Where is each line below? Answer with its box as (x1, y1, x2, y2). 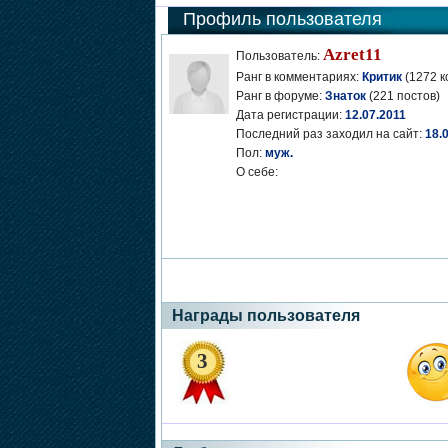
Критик (361, 70, 402, 84)
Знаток (324, 89, 366, 103)
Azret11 (322, 45, 382, 64)
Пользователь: (235, 49, 323, 63)
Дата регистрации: (235, 108, 345, 122)
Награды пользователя (171, 307, 360, 324)
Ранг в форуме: (235, 89, 325, 103)
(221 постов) (365, 89, 440, 103)
